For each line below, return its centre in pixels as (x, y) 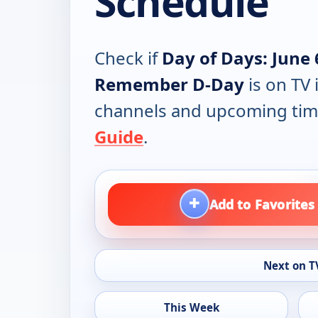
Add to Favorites (262, 204)
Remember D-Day (169, 84)
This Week (191, 308)
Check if (128, 58)
